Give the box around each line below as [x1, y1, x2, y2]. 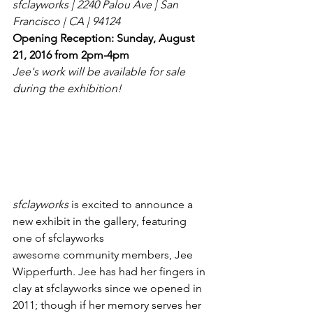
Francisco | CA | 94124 [13, 15, 120, 28]
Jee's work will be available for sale [13, 65, 188, 78]
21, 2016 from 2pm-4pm [13, 48, 129, 61]
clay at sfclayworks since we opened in [13, 282, 205, 295]
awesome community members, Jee [13, 248, 196, 261]
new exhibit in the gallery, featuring [13, 214, 189, 228]
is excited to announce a [68, 198, 196, 211]
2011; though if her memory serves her [13, 298, 204, 312]
